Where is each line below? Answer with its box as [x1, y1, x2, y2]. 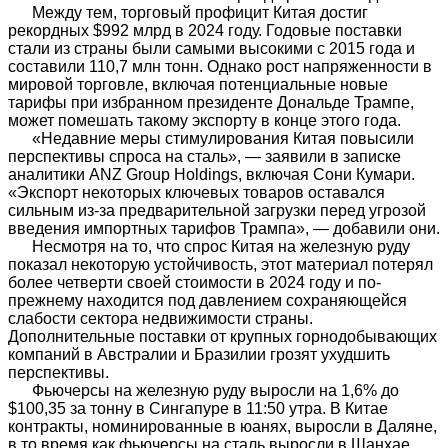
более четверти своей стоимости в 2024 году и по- [8, 274, 381, 292]
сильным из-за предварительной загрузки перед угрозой [8, 202, 426, 220]
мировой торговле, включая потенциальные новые [8, 76, 388, 94]
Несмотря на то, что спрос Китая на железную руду [8, 238, 410, 256]
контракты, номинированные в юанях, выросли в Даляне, [8, 418, 437, 436]
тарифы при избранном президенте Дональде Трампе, [8, 94, 414, 112]
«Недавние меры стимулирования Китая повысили [8, 130, 414, 148]
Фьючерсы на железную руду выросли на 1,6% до [8, 382, 399, 400]
